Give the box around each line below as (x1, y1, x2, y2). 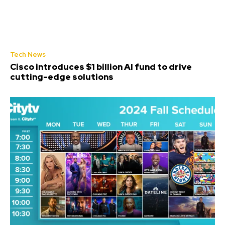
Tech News (10, 50, 46, 59)
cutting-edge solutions (10, 71, 114, 82)
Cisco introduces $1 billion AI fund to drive (10, 61, 192, 72)
